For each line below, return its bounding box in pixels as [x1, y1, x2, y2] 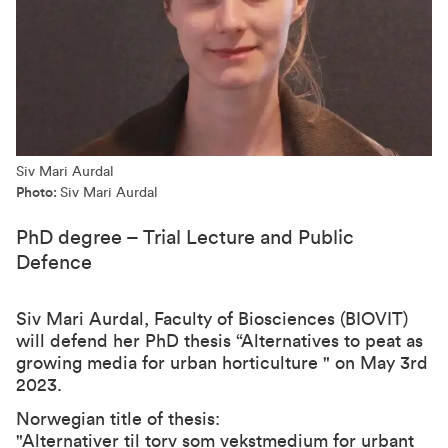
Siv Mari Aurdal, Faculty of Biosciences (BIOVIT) [16, 310, 408, 328]
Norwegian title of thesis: [16, 410, 220, 428]
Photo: [16, 186, 60, 200]
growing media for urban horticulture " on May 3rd [16, 354, 428, 372]
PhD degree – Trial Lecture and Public [16, 228, 354, 248]
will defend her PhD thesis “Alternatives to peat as [16, 332, 423, 350]
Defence [16, 253, 92, 273]
